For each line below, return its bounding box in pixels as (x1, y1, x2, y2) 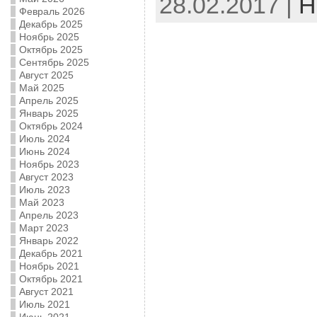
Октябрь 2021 (18, 273, 83, 284)
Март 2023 (18, 222, 69, 234)
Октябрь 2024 (18, 120, 83, 132)
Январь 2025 (18, 108, 79, 119)
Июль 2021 (18, 299, 70, 310)
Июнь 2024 (18, 146, 70, 157)
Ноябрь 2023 (18, 158, 79, 170)
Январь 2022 (18, 235, 79, 246)
